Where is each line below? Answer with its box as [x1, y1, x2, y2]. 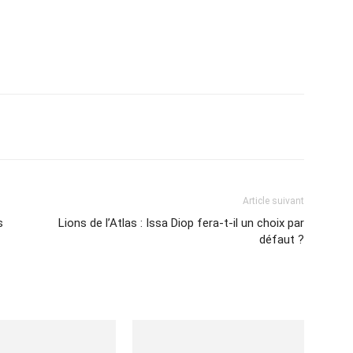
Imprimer [55, 121, 97, 132]
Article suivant [243, 195, 304, 206]
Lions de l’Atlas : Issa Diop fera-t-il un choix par [58, 216, 304, 230]
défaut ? [259, 232, 304, 247]
